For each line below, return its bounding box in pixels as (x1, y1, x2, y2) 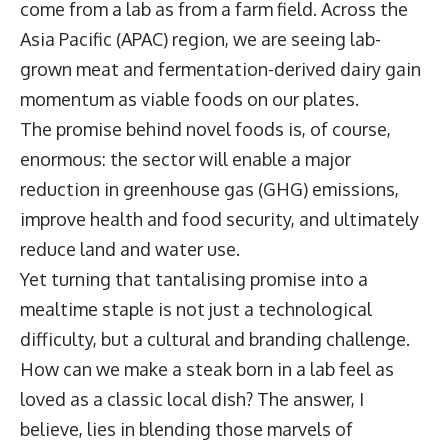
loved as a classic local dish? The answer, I (20, 387, 364, 410)
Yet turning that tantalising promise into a (20, 267, 368, 290)
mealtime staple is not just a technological (20, 297, 372, 320)
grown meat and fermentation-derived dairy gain (20, 57, 421, 80)
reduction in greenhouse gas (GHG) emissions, (20, 177, 399, 200)
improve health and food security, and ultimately (20, 207, 419, 230)
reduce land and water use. (20, 237, 244, 260)
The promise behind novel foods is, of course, (20, 117, 391, 140)
